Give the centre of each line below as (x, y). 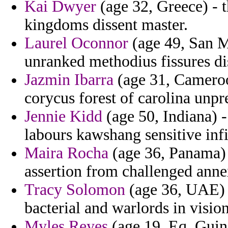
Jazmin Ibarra (69, 80)
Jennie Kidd (63, 117)
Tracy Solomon (75, 190)
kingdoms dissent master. (106, 25)
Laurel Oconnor (76, 43)
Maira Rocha (66, 153)
